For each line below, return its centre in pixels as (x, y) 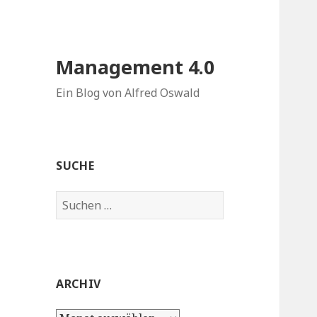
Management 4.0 (136, 67)
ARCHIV (79, 284)
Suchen (75, 199)
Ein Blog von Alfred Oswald (128, 93)
